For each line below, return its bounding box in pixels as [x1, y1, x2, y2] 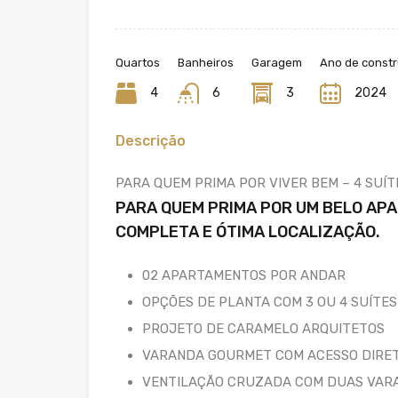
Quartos [115, 55, 160, 69]
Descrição [115, 131, 186, 149]
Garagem [251, 55, 302, 69]
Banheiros [178, 55, 234, 69]
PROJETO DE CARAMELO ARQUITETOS [142, 320, 385, 337]
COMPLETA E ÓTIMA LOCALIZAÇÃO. [115, 221, 380, 242]
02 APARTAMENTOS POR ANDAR [142, 267, 346, 283]
